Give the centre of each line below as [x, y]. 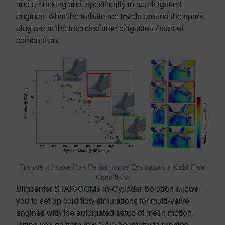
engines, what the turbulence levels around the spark [110, 16]
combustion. [38, 40]
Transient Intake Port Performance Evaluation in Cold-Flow [113, 166]
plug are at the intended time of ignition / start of [100, 28]
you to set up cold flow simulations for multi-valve [103, 200]
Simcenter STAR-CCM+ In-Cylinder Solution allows [107, 188]
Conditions [113, 177]
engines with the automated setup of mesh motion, [105, 212]
